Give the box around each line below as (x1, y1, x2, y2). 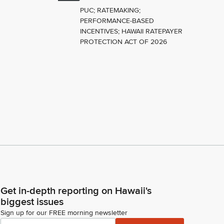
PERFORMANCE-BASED (79, 16, 154, 25)
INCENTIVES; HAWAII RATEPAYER (79, 27, 182, 36)
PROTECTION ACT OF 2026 (79, 37, 167, 46)
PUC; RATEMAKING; (79, 6, 140, 15)
